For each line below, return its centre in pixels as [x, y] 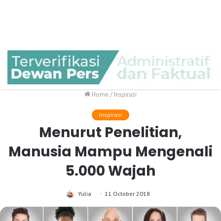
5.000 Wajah [110, 171]
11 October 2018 [127, 194]
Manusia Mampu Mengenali [110, 152]
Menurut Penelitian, [110, 133]
